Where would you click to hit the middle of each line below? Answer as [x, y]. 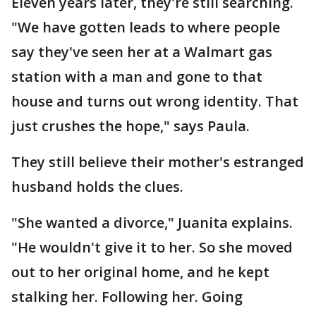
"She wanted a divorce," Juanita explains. [152, 223]
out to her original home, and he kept [140, 272]
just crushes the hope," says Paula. [130, 126]
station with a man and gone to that [137, 77]
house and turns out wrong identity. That [155, 101]
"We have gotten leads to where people [146, 27]
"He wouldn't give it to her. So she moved [152, 247]
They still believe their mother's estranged [158, 162]
